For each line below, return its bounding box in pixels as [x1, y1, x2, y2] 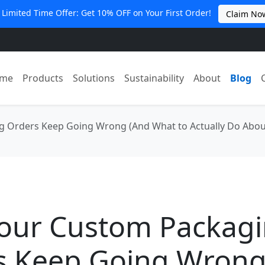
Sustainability [124, 71, 185, 85]
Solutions [73, 71, 115, 85]
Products [22, 71, 64, 85]
